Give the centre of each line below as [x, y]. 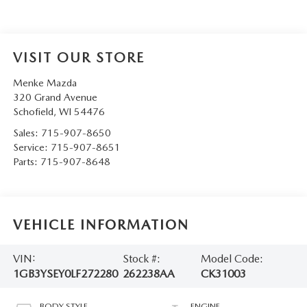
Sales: [27, 133]
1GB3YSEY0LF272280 [65, 273]
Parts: [26, 162]
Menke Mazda [45, 83]
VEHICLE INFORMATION [101, 224]
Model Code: [232, 258]
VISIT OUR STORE [78, 58]
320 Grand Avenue [55, 98]
